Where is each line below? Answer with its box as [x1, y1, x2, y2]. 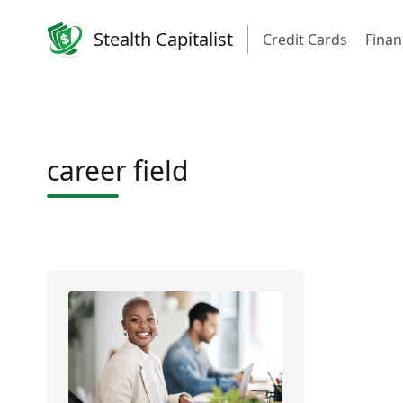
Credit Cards [263, 30, 347, 49]
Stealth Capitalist [94, 27, 233, 51]
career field [47, 152, 188, 189]
